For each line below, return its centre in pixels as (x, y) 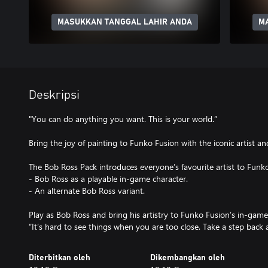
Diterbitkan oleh (60, 258)
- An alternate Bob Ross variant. (87, 191)
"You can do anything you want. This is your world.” (123, 119)
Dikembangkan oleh (187, 258)
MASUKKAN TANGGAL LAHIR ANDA (124, 22)
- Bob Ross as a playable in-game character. (108, 179)
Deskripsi (54, 95)
